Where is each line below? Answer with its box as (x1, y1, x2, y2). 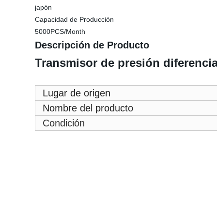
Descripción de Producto (35, 40, 149, 50)
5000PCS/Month (35, 28, 85, 35)
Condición (43, 118, 85, 128)
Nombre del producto (43, 103, 133, 113)
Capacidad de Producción (35, 15, 114, 23)
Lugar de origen (43, 88, 110, 98)
